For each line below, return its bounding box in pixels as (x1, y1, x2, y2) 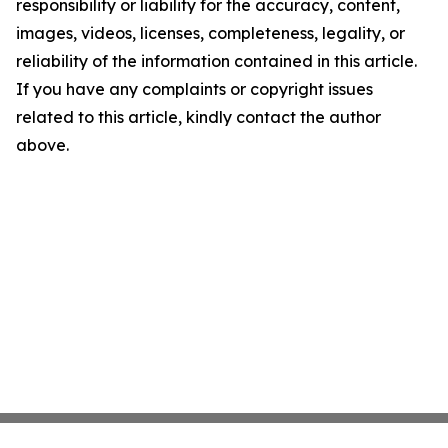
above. (16, 135, 69, 155)
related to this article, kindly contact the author (16, 107, 381, 127)
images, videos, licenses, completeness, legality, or (16, 23, 405, 43)
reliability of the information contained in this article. (16, 51, 417, 71)
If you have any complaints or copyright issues (16, 79, 373, 99)
